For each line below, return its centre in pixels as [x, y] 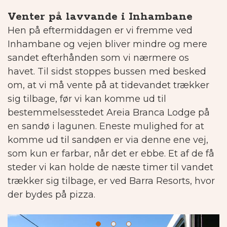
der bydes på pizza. [51, 195]
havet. [21, 72]
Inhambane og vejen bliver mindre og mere [107, 44]
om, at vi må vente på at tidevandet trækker [108, 85]
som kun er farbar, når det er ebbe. [87, 154]
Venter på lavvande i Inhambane [100, 17]
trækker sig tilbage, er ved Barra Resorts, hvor [111, 181]
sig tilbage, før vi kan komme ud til [87, 99]
